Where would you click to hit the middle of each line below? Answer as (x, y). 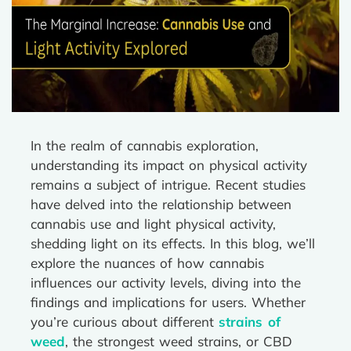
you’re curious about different (125, 322)
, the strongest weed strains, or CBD (179, 341)
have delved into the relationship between (161, 204)
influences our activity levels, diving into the (166, 282)
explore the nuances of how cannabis (147, 263)
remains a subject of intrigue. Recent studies (168, 185)
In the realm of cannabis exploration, (145, 145)
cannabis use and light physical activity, (153, 224)
